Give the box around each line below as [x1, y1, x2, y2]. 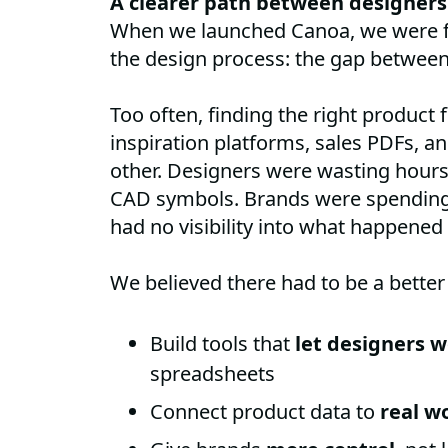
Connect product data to [150, 398, 381, 426]
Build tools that [150, 330, 296, 358]
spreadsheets [150, 360, 276, 388]
